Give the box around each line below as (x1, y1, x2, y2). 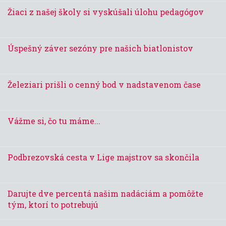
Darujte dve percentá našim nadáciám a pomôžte (8, 188, 203, 199)
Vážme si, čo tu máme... (8, 116, 100, 127)
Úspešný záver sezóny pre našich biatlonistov (8, 43, 193, 54)
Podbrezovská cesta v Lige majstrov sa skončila (8, 152, 199, 163)
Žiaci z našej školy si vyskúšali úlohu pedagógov (8, 7, 204, 18)
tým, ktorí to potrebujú (8, 199, 98, 210)
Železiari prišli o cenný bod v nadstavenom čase (8, 79, 201, 90)
